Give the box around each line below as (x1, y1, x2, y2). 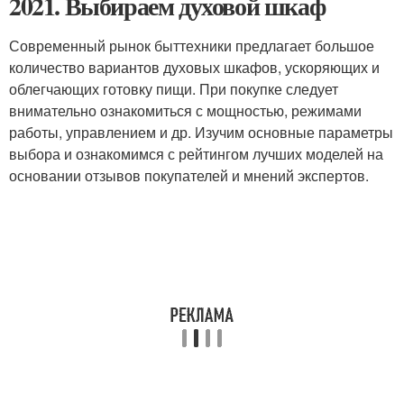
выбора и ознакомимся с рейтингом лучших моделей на (9, 143, 383, 164)
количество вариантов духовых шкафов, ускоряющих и (9, 57, 380, 78)
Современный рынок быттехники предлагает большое (9, 35, 374, 56)
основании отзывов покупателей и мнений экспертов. (9, 165, 369, 186)
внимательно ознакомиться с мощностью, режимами (9, 100, 362, 121)
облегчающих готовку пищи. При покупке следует (9, 78, 338, 99)
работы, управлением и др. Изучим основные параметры (9, 122, 393, 142)
